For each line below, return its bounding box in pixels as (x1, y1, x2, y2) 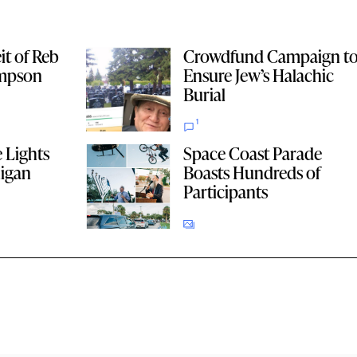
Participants (182, 179, 268, 205)
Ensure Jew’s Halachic (182, 63, 334, 88)
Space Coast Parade (182, 141, 322, 167)
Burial (182, 82, 226, 108)
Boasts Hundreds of (182, 160, 320, 186)
